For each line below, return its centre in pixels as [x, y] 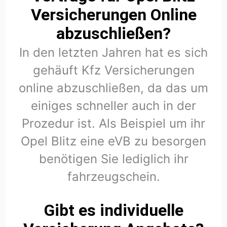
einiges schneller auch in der [113, 106]
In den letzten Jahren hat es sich [113, 53]
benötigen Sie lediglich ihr [113, 159]
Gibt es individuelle [113, 211]
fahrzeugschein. [113, 177]
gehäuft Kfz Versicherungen [113, 70]
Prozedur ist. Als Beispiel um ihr [113, 124]
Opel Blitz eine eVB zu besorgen [113, 141]
